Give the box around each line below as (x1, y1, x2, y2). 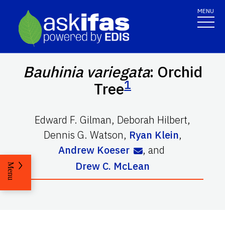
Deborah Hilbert (117, 113, 187, 127)
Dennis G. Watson (43, 128, 124, 142)
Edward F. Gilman (35, 113, 111, 127)
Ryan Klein (129, 128, 179, 142)
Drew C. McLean (75, 159, 150, 173)
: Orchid (149, 61, 202, 81)
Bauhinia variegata (23, 61, 150, 81)
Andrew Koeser (58, 143, 130, 157)
